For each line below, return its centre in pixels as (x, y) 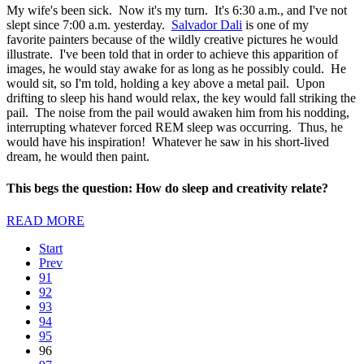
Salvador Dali (207, 25)
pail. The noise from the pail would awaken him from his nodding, (178, 113)
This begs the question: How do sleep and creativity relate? (167, 188)
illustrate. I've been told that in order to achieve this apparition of (172, 54)
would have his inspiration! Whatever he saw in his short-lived (168, 142)
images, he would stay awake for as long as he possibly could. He (176, 69)
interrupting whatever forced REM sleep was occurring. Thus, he (175, 128)
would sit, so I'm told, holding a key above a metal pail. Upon (166, 84)
